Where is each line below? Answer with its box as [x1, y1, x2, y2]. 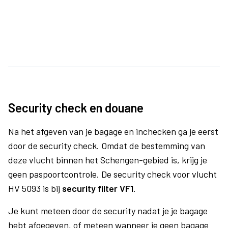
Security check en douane [8, 100, 144, 115]
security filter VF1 [62, 183, 133, 194]
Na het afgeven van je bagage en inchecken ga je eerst [8, 126, 218, 137]
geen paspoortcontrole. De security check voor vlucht [8, 168, 217, 180]
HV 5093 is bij [8, 183, 62, 194]
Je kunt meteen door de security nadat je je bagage [8, 205, 208, 216]
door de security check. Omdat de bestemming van [8, 140, 205, 151]
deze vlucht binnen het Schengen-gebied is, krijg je [8, 154, 207, 165]
